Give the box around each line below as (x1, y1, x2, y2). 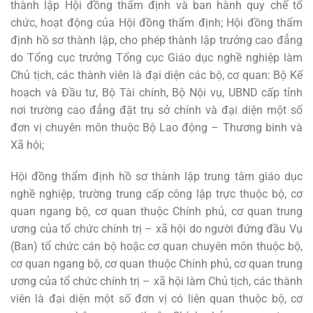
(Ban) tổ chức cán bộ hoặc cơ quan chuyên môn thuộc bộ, (10, 240, 303, 254)
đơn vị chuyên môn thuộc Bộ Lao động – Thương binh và (10, 120, 303, 134)
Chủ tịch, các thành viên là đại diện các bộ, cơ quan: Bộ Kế (10, 68, 303, 82)
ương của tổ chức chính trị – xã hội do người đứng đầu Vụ (10, 222, 303, 236)
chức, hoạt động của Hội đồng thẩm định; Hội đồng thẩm (10, 15, 303, 29)
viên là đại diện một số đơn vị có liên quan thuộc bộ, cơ (10, 292, 303, 306)
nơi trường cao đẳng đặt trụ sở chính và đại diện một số (10, 103, 303, 117)
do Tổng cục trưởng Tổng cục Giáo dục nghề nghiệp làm (10, 50, 303, 64)
